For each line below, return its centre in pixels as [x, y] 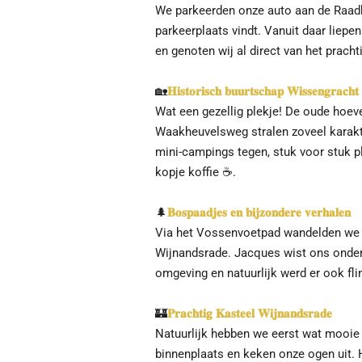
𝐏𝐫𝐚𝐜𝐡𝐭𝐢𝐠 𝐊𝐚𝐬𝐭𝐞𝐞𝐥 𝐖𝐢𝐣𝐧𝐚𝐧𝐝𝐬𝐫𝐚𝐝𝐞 [250, 313]
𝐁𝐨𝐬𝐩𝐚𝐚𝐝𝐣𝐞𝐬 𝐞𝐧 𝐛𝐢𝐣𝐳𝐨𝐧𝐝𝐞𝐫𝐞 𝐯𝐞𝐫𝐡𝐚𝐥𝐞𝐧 [259, 212]
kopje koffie [189, 172]
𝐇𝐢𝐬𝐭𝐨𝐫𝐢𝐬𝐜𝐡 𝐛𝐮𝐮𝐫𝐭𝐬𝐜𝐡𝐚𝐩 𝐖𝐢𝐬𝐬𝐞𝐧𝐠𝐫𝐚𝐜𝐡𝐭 [263, 91]
